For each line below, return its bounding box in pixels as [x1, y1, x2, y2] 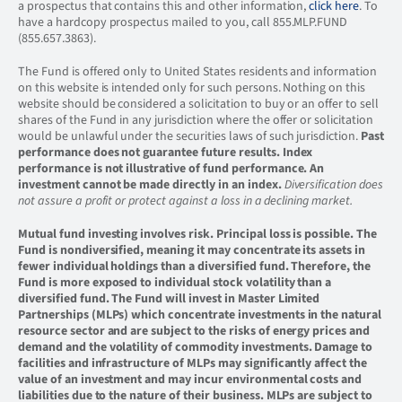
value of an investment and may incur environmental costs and [18, 371, 363, 389]
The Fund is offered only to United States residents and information [18, 63, 377, 81]
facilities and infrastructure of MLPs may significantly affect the [18, 354, 368, 372]
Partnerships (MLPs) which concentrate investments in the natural [18, 306, 382, 324]
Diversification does [284, 176, 383, 194]
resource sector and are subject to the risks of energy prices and [18, 322, 371, 340]
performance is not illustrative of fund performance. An [18, 160, 325, 178]
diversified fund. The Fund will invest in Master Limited [18, 290, 320, 308]
